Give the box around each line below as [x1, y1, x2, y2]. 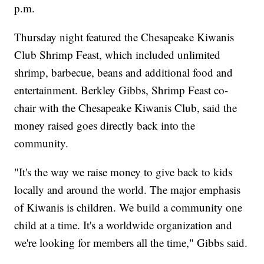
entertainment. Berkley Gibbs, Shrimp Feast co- [14, 82, 229, 97]
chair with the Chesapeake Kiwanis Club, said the [14, 100, 237, 115]
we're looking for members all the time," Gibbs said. [14, 235, 248, 250]
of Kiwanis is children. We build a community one [14, 199, 243, 214]
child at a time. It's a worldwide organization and [14, 217, 233, 232]
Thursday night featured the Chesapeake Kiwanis [14, 29, 235, 44]
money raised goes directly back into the [14, 117, 196, 133]
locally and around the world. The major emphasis [14, 181, 241, 197]
